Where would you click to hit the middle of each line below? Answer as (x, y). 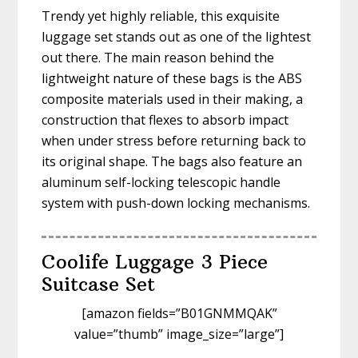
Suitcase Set (99, 284)
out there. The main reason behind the (158, 58)
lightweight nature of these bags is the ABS (172, 79)
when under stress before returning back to (174, 141)
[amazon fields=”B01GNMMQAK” (179, 314)
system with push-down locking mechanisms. (176, 203)
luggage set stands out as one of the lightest (177, 37)
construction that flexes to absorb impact (165, 120)
